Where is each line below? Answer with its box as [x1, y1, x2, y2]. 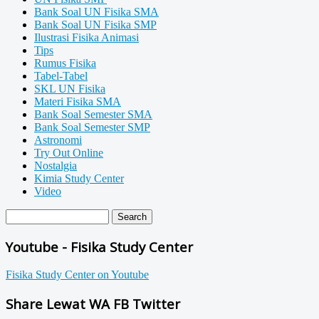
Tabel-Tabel [34, 70, 88, 83]
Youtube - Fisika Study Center [6, 237, 193, 256]
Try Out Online [34, 147, 103, 159]
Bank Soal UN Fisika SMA [34, 6, 159, 19]
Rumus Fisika [34, 57, 96, 70]
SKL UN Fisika [34, 83, 105, 95]
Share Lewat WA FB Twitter [6, 295, 180, 313]
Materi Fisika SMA [34, 95, 121, 108]
